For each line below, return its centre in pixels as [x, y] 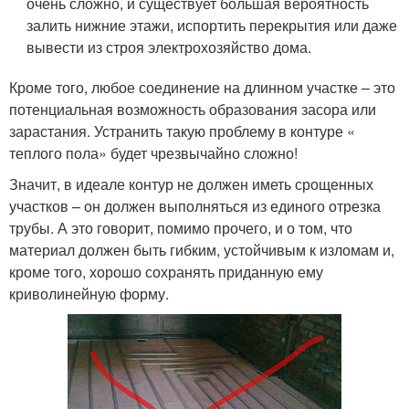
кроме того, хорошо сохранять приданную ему [166, 272]
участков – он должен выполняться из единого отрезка [195, 206]
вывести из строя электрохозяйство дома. [169, 47]
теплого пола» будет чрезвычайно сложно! [153, 153]
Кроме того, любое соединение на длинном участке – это [202, 87]
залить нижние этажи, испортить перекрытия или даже [212, 25]
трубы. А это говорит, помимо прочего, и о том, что [181, 228]
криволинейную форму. [89, 294]
